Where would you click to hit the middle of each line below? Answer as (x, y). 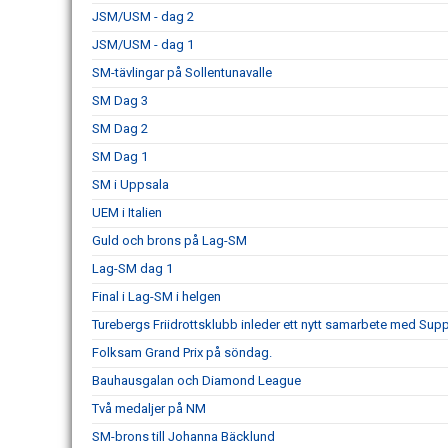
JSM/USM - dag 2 (143, 16)
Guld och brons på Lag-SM (169, 240)
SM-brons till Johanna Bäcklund (183, 436)
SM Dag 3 (120, 100)
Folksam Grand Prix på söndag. (182, 352)
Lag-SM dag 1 (132, 268)
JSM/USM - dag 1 (143, 44)
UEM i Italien (127, 212)
